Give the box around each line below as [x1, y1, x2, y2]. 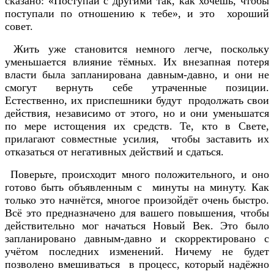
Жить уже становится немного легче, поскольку [5, 43, 269, 56]
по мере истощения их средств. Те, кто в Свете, [5, 120, 269, 133]
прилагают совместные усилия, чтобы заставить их [5, 133, 269, 146]
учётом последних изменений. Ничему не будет [5, 245, 269, 258]
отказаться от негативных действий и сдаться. [5, 146, 224, 158]
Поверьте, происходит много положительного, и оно [5, 168, 269, 181]
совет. [5, 20, 33, 33]
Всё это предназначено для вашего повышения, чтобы [5, 207, 269, 220]
